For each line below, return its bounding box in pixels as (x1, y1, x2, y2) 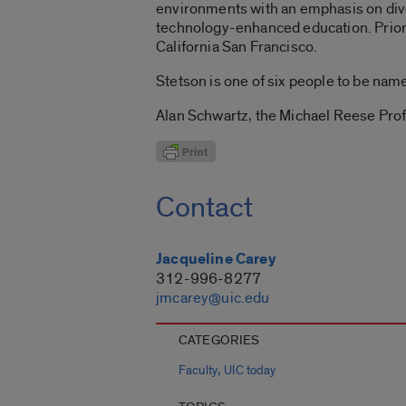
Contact (156, 189, 253, 227)
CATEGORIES (179, 332, 260, 350)
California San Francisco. (156, 36, 321, 56)
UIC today (224, 363, 276, 379)
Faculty (179, 363, 217, 379)
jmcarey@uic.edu (156, 288, 270, 308)
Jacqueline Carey (156, 249, 276, 270)
